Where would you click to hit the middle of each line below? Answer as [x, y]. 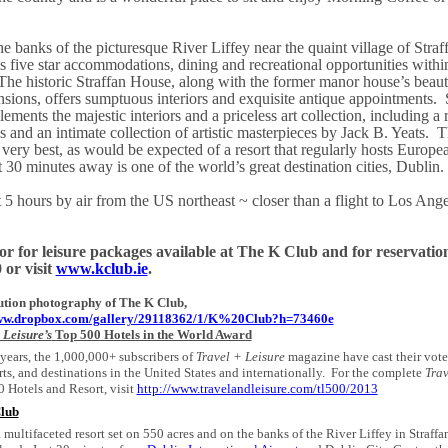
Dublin [417, 167]
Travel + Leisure [240, 357]
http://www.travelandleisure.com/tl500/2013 [257, 389]
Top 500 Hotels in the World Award [151, 335]
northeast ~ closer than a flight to [280, 201]
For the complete [377, 373]
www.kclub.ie [101, 269]
